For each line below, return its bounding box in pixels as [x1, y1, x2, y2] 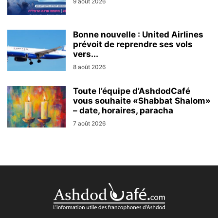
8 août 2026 [73, 63, 106, 71]
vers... [73, 49, 98, 59]
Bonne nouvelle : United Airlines [73, 30, 203, 40]
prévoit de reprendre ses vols [73, 39, 193, 50]
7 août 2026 [73, 120, 106, 127]
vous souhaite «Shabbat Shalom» [73, 96, 211, 106]
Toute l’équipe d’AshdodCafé [73, 86, 190, 96]
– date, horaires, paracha [73, 106, 173, 116]
